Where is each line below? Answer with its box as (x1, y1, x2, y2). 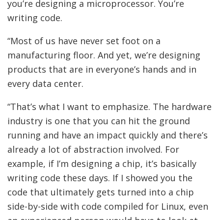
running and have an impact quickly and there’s (7, 129, 208, 141)
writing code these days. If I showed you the (7, 172, 192, 184)
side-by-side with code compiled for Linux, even (7, 200, 208, 212)
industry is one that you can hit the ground (7, 115, 190, 127)
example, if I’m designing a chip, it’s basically (7, 158, 196, 169)
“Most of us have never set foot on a (7, 35, 161, 47)
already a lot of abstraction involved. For (7, 143, 179, 155)
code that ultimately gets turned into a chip (7, 186, 194, 198)
